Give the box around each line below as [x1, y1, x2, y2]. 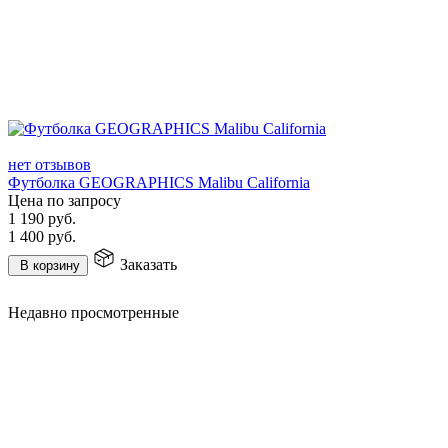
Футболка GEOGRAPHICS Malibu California [8, 173, 310, 191]
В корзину [20, 257, 80, 273]
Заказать [120, 255, 177, 273]
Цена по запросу [8, 191, 121, 209]
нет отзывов [8, 155, 91, 173]
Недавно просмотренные [8, 303, 179, 321]
